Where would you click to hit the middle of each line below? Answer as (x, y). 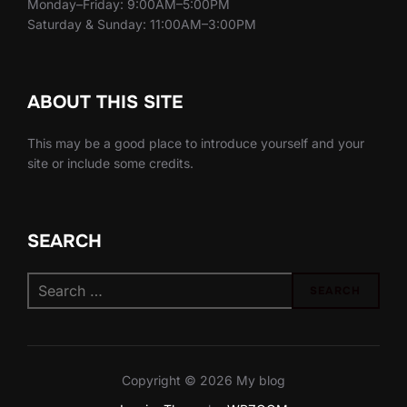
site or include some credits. (110, 164)
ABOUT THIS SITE (105, 103)
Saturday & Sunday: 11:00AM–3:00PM (142, 25)
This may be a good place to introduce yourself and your (196, 144)
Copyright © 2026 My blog (203, 380)
